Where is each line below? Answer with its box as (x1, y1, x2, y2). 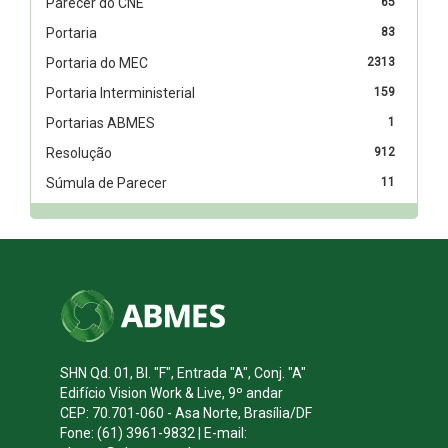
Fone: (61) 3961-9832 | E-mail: (60, 424, 247, 441)
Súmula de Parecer (46, 174, 167, 191)
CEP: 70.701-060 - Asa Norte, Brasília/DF (60, 404, 312, 421)
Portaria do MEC (46, 54, 148, 71)
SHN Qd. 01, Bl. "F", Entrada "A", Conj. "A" (60, 364, 306, 381)
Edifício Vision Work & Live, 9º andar (60, 384, 283, 401)
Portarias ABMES (46, 114, 155, 131)
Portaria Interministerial (46, 84, 195, 101)
